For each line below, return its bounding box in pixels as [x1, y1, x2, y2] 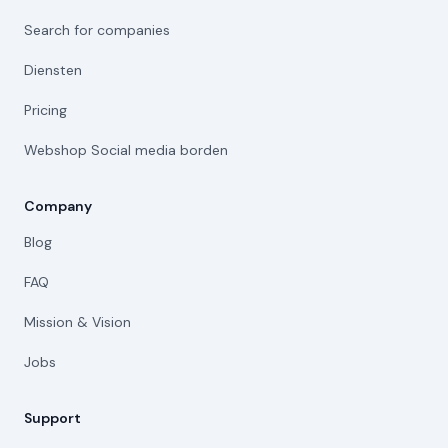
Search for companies [24, 21, 170, 39]
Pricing [24, 101, 67, 119]
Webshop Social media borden [24, 141, 228, 159]
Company [24, 197, 92, 215]
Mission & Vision [24, 313, 131, 331]
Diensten [24, 61, 82, 79]
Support [24, 409, 81, 427]
